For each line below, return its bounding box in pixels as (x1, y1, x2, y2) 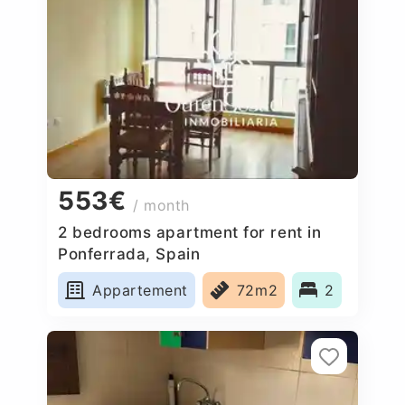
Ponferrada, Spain (58, 244, 201, 263)
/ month (133, 196, 190, 215)
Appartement (92, 280, 188, 299)
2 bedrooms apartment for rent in (58, 222, 322, 241)
